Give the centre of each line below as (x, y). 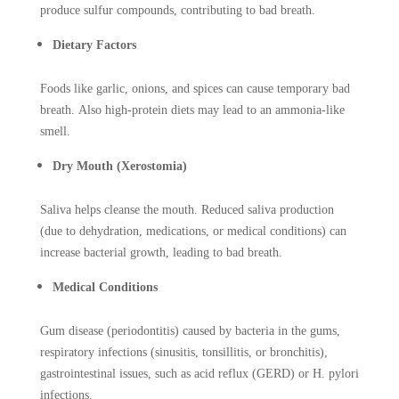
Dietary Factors (94, 45)
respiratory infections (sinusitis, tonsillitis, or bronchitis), (183, 352)
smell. (55, 131)
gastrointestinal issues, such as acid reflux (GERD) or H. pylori (199, 373)
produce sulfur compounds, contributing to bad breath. (177, 10)
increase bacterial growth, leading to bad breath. (161, 252)
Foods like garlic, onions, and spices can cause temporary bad (195, 88)
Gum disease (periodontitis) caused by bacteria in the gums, (190, 330)
